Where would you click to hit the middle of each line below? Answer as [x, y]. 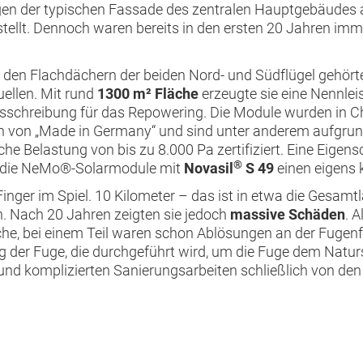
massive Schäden [288, 214]
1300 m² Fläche [148, 93]
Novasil [209, 168]
